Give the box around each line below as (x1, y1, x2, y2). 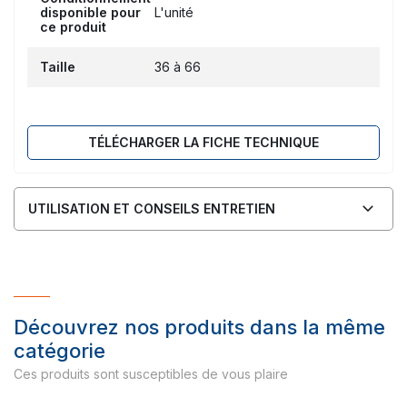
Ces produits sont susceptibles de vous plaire (14, 365, 288, 382)
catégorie (14, 338, 105, 362)
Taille (40, 58, 75, 74)
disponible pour (40, 4, 141, 20)
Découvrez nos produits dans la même (14, 314, 385, 339)
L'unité (154, 4, 194, 20)
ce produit (40, 18, 106, 35)
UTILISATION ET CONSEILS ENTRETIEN (28, 200, 275, 216)
